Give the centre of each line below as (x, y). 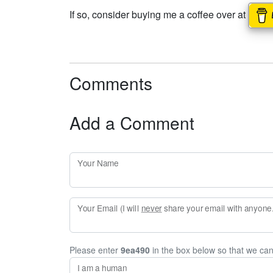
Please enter (95, 250)
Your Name (98, 163)
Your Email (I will (109, 208)
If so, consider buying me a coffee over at (159, 14)
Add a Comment (132, 122)
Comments (111, 83)
